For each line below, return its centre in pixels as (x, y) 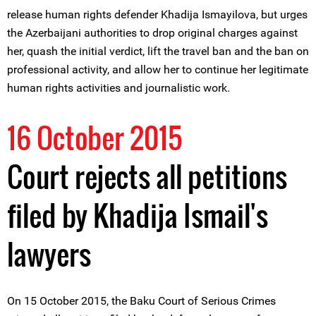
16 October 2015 (95, 138)
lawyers (49, 254)
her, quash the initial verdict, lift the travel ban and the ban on (158, 51)
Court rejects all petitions (147, 176)
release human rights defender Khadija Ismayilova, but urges (157, 14)
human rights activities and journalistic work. (119, 88)
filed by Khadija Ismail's (138, 215)
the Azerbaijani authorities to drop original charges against (152, 33)
